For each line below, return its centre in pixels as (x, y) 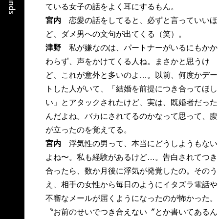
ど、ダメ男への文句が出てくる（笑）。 (116, 34)
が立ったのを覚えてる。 (88, 130)
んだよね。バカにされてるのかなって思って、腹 (131, 116)
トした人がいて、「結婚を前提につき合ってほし (131, 89)
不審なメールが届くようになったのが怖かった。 (131, 198)
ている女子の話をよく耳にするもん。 (112, 7)
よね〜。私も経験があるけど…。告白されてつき (131, 157)
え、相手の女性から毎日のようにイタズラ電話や (131, 185)
